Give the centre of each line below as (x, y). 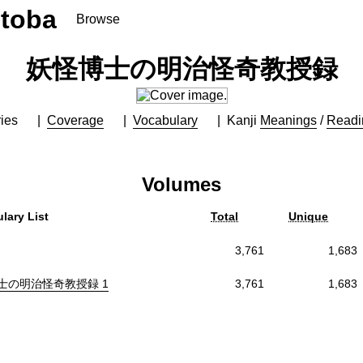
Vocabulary (165, 120)
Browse (98, 19)
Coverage (75, 120)
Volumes (181, 184)
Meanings (288, 120)
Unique (308, 216)
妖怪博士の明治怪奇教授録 (181, 69)
